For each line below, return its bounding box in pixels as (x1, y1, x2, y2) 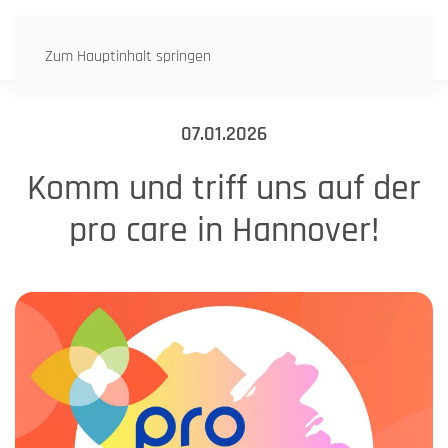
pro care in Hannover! (68, 208, 380, 253)
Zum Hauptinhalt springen (45, 46, 211, 67)
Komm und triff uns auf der (27, 166, 421, 211)
